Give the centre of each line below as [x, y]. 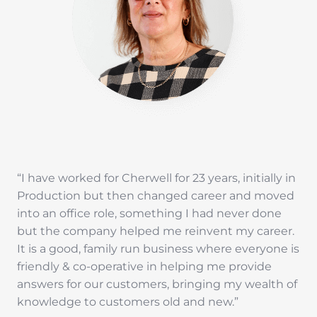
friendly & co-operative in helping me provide [144, 266]
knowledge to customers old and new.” [128, 301]
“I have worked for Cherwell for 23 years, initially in [156, 178]
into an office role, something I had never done [149, 213]
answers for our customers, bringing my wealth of [157, 284]
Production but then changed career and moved [156, 195]
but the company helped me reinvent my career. [156, 231]
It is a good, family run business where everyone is [158, 248]
